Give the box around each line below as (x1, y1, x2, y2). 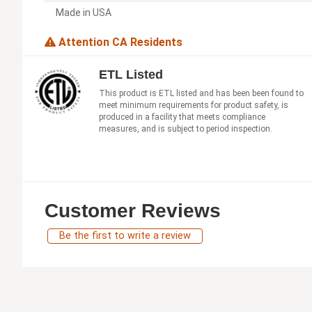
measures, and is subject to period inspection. (99, 123, 272, 134)
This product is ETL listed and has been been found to (99, 88, 304, 98)
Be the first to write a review (59, 229, 191, 242)
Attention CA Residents (56, 35, 182, 49)
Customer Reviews (45, 199, 221, 221)
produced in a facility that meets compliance (99, 111, 265, 122)
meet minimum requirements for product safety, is (99, 100, 288, 110)
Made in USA (56, 6, 111, 18)
